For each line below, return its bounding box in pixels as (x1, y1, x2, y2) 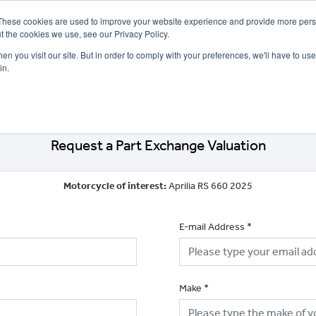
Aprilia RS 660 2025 (169, 179, 253, 192)
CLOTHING (241, 76, 283, 87)
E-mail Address (179, 220, 245, 233)
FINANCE (140, 76, 174, 87)
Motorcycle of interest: (63, 179, 169, 192)
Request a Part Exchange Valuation (50, 136, 266, 154)
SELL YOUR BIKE (68, 76, 129, 87)
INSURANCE (185, 76, 231, 87)
